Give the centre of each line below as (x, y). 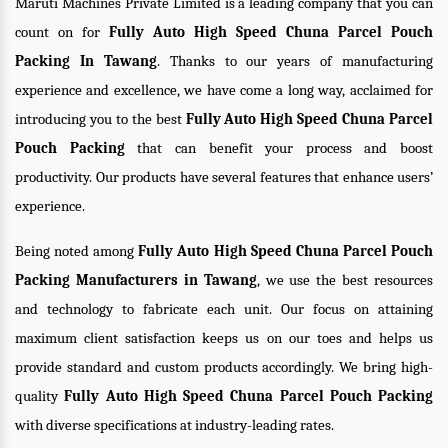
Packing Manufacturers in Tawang (136, 280)
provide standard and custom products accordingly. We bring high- (224, 367)
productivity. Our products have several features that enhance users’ (224, 177)
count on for (62, 32)
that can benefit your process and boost (278, 148)
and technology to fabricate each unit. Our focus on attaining (224, 309)
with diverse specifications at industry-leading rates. (174, 425)
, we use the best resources (344, 280)
